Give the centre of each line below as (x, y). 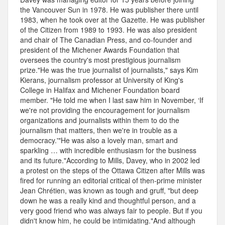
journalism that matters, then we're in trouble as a (99, 130)
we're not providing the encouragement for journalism (105, 110)
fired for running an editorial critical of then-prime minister (111, 181)
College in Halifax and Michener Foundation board (100, 90)
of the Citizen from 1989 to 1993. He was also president (108, 30)
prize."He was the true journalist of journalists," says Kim (109, 70)
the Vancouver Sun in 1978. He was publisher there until (109, 10)
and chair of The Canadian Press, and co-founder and (106, 40)
